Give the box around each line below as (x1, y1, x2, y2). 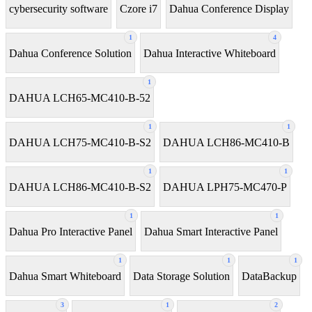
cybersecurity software (9, 2, 108, 15)
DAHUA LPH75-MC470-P (163, 180, 287, 193)
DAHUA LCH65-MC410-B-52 (9, 91, 150, 104)
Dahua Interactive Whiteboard (143, 47, 276, 59)
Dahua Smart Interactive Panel (144, 225, 278, 237)
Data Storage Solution (133, 270, 230, 282)
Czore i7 (120, 2, 157, 15)
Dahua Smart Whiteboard (9, 270, 121, 282)
